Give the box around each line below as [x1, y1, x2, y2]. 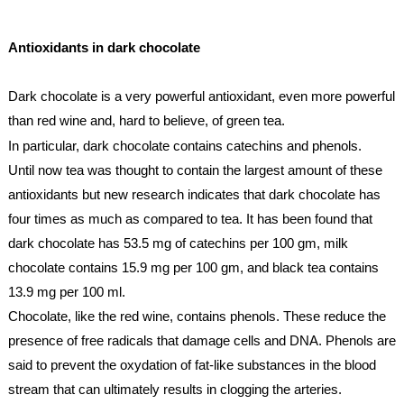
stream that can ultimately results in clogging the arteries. [7, 381, 342, 397]
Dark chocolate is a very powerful [7, 88, 208, 104]
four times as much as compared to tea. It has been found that [7, 211, 372, 226]
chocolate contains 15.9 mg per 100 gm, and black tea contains [7, 260, 379, 275]
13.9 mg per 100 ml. [7, 284, 129, 299]
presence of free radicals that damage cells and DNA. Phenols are [7, 333, 396, 348]
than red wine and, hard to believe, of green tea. [7, 113, 285, 128]
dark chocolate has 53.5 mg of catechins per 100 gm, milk [7, 235, 348, 251]
